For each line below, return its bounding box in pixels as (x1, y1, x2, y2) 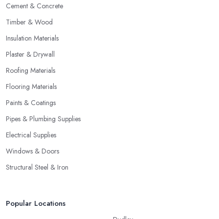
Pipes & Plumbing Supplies (6, 114, 81, 124)
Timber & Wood (6, 17, 53, 27)
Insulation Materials (6, 33, 59, 44)
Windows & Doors (6, 146, 59, 156)
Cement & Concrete (6, 1, 63, 11)
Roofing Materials (6, 66, 55, 76)
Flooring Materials (6, 82, 57, 92)
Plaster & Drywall (6, 49, 55, 60)
